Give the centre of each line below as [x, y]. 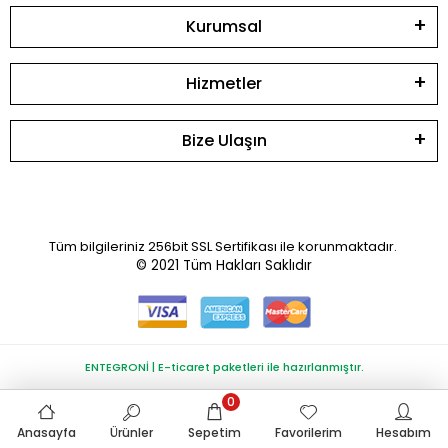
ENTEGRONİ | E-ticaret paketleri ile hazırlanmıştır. [224, 366]
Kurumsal [224, 26]
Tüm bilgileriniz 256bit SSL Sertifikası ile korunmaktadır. [224, 246]
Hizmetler [224, 83]
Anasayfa [47, 432]
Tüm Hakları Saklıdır [247, 265]
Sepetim [214, 432]
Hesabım [403, 432]
